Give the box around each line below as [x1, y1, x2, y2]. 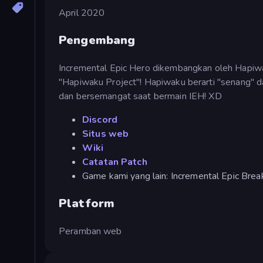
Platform [59, 195, 115, 211]
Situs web [82, 127, 129, 140]
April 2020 [59, 6, 105, 19]
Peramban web [59, 224, 122, 238]
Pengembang [59, 32, 136, 48]
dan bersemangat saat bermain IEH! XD [59, 89, 222, 103]
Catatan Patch [82, 155, 147, 168]
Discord [82, 113, 117, 126]
